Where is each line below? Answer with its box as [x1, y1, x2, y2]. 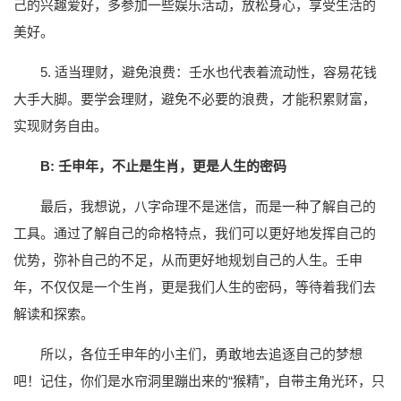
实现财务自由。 [13, 118, 107, 134]
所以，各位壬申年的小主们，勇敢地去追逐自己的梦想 [40, 346, 363, 363]
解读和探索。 [13, 306, 94, 322]
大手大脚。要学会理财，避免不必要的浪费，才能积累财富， [13, 91, 376, 107]
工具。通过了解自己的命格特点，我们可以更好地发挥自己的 [13, 226, 376, 242]
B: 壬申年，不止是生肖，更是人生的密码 [40, 158, 286, 175]
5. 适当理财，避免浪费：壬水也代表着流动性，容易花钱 [40, 64, 377, 81]
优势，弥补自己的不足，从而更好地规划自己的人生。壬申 [13, 252, 363, 269]
